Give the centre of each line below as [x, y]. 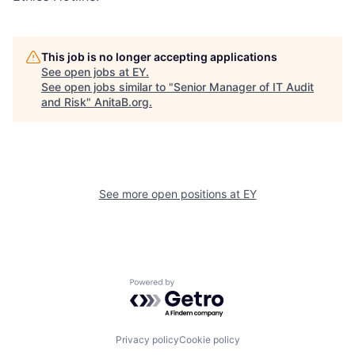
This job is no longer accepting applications [159, 57]
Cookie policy [209, 339]
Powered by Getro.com [199, 286]
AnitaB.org [122, 102]
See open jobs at [87, 72]
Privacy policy [147, 339]
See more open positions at [171, 194]
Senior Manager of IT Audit [244, 87]
